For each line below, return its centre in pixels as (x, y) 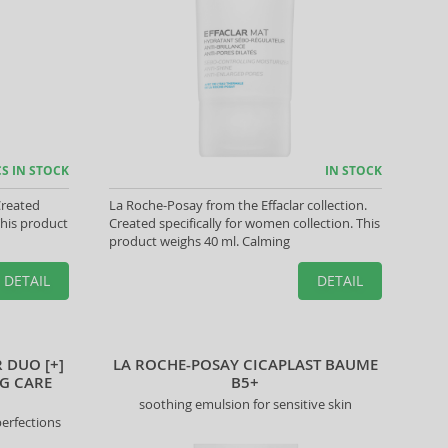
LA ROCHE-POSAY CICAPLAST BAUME (245, 364)
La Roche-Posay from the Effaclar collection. (237, 205)
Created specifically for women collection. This (244, 223)
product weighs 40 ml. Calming (199, 241)
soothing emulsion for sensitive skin (245, 404)
